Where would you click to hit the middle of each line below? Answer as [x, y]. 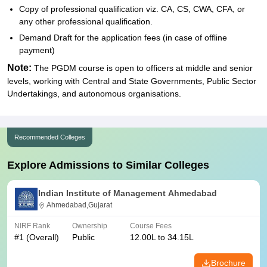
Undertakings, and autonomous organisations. [94, 94]
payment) [37, 50]
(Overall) [41, 237]
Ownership [90, 226]
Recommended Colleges [50, 137]
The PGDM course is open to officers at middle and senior [142, 68]
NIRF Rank [32, 226]
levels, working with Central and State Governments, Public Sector [132, 81]
